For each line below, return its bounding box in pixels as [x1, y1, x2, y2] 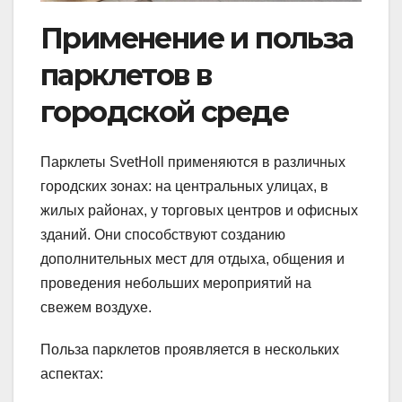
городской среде [40, 93, 288, 129]
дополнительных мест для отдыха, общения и [40, 251, 345, 267]
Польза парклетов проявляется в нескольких [40, 342, 339, 358]
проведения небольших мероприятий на [40, 275, 311, 292]
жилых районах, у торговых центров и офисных [40, 203, 358, 219]
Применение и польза [40, 20, 354, 56]
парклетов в [40, 57, 212, 92]
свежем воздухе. [40, 300, 152, 316]
